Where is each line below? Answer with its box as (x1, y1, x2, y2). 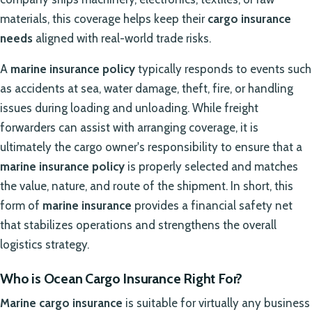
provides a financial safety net (132, 198, 292, 212)
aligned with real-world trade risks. (33, 31, 211, 45)
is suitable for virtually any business (123, 295, 310, 310)
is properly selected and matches (125, 159, 298, 173)
